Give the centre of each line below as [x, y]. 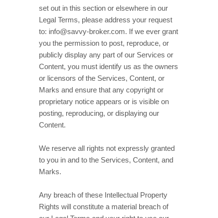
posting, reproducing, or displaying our [99, 113]
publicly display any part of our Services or [106, 55]
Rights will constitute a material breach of [104, 207]
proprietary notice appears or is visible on [104, 102]
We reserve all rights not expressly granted [107, 148]
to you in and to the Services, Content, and [106, 160]
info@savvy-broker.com [87, 32]
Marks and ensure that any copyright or [101, 90]
